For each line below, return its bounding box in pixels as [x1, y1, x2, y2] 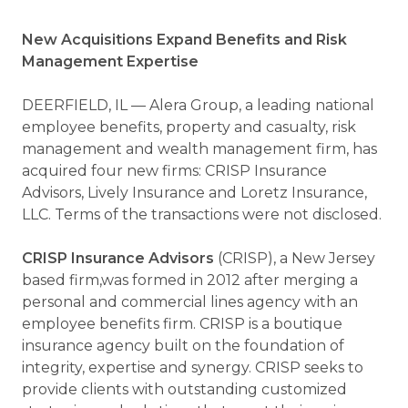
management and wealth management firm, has [22, 140, 377, 158]
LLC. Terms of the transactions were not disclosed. [22, 206, 382, 223]
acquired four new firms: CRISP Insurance [22, 162, 327, 179]
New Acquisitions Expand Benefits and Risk [22, 31, 347, 48]
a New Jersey [280, 250, 375, 267]
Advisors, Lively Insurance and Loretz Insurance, [22, 184, 367, 201]
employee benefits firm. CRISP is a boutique [22, 315, 342, 332]
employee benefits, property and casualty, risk [22, 118, 356, 136]
